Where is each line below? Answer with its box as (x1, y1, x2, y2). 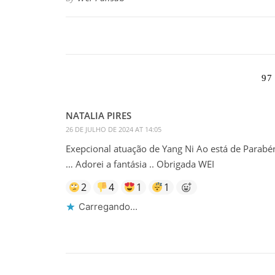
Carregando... (78, 200, 137, 212)
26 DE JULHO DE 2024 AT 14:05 (65, 124, 161, 134)
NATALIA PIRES (65, 109, 131, 122)
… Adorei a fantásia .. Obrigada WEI (65, 157, 214, 170)
